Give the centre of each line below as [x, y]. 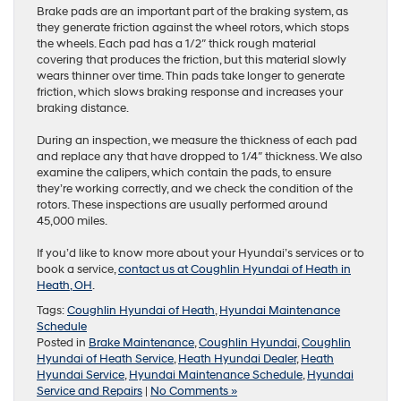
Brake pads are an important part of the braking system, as [192, 11]
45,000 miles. [72, 221]
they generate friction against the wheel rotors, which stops [193, 27]
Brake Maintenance [141, 342]
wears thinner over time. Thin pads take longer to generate [191, 76]
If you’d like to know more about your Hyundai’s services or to [200, 253]
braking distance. [83, 108]
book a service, [77, 269]
